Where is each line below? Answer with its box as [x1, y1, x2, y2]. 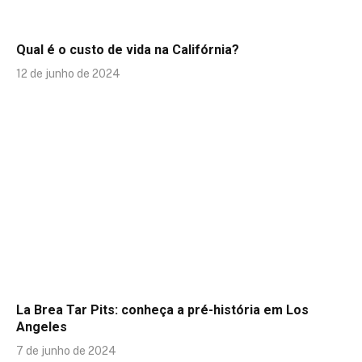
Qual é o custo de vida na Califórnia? [16, 41, 239, 57]
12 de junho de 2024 [16, 66, 120, 80]
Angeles [16, 319, 67, 335]
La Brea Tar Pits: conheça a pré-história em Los [16, 302, 309, 318]
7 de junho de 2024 [16, 344, 116, 358]
